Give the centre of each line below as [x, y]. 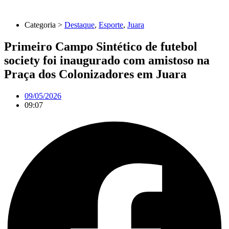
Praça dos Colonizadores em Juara [95, 74]
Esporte [111, 25]
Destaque [79, 25]
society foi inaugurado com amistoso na [107, 60]
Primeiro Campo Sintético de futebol [101, 46]
